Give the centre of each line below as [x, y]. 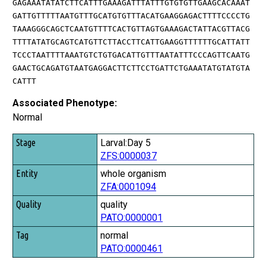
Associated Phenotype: [65, 103]
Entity [26, 158]
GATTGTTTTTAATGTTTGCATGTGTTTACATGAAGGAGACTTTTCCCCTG [131, 15]
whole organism [133, 173]
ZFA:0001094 [128, 186]
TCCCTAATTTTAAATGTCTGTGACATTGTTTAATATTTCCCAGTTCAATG [131, 55]
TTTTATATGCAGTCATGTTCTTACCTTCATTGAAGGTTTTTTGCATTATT [131, 42]
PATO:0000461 [132, 248]
